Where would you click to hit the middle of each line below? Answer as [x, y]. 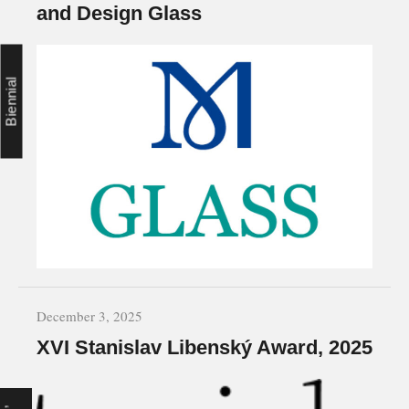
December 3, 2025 [89, 315]
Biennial [11, 101]
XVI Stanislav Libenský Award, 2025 [204, 347]
